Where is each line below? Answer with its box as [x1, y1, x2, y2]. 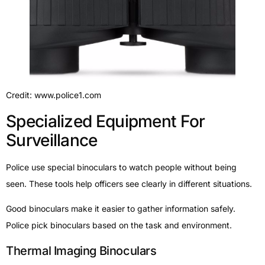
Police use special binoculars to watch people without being [6, 162, 237, 172]
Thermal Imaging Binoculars [6, 243, 157, 258]
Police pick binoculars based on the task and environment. [6, 220, 232, 231]
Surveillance [6, 130, 98, 150]
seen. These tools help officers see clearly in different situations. [6, 179, 252, 189]
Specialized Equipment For [6, 111, 205, 131]
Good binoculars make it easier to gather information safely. [6, 203, 235, 214]
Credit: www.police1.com [6, 89, 101, 100]
